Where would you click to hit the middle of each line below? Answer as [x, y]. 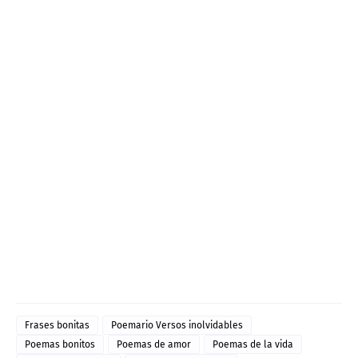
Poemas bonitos [60, 345]
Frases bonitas [57, 326]
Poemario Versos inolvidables [177, 326]
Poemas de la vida [253, 345]
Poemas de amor [154, 345]
